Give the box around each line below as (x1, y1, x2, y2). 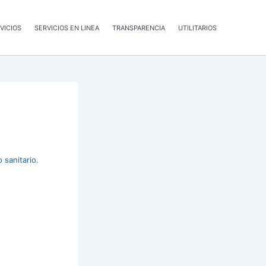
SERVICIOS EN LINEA (34, 23, 99, 32)
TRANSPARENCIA (112, 23, 165, 32)
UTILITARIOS (178, 23, 217, 32)
